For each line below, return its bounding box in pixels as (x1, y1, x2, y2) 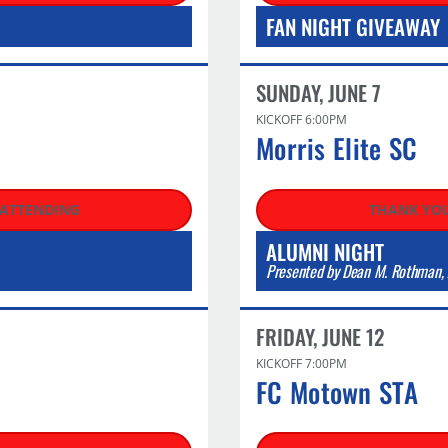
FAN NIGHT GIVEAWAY (266, 11, 440, 42)
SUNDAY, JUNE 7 (256, 77, 381, 108)
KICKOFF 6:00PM (256, 111, 347, 128)
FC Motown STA (256, 371, 418, 412)
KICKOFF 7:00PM (256, 354, 347, 372)
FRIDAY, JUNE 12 (256, 320, 384, 352)
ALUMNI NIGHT (266, 235, 384, 267)
